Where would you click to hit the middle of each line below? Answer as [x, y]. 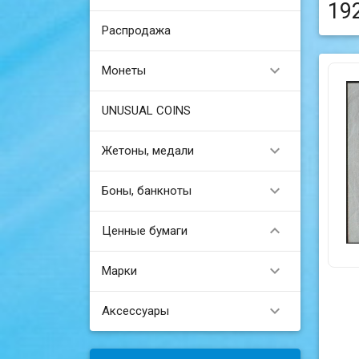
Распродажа [137, 30]
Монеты [124, 70]
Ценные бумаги [145, 230]
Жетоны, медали [148, 150]
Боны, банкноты [147, 190]
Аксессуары [136, 311]
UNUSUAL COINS [147, 110]
